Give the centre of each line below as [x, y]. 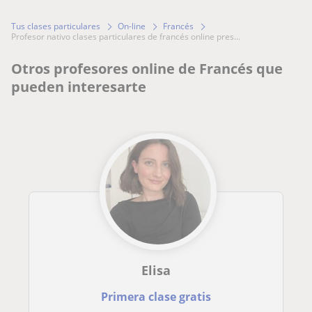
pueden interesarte [79, 87]
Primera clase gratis [156, 297]
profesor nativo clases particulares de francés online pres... [128, 37]
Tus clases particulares [56, 26]
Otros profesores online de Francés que [147, 69]
